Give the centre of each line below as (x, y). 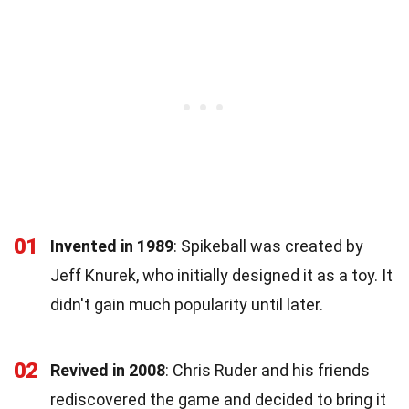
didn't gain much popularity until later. (187, 304)
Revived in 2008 (108, 370)
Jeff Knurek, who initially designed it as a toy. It (221, 275)
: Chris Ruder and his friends (267, 370)
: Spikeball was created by (268, 246)
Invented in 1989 (112, 246)
